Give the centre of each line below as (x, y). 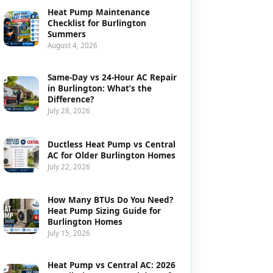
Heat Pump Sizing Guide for (105, 211)
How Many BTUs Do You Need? (111, 200)
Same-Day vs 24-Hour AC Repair (112, 77)
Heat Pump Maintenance (99, 12)
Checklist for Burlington (97, 23)
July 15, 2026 (69, 233)
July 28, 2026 (69, 111)
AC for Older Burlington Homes (112, 155)
